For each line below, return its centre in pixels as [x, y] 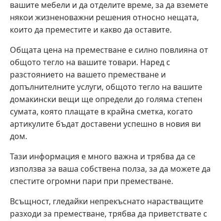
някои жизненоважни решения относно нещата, [104, 18]
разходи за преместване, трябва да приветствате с [109, 214]
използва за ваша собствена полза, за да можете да [110, 169]
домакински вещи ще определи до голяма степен [106, 99]
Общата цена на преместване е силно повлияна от [109, 50]
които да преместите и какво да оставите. [91, 30]
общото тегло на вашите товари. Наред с [90, 62]
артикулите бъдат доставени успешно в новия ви [105, 124]
